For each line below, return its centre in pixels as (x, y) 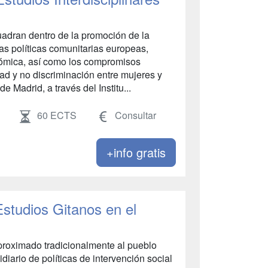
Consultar (135, 115)
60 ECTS (57, 115)
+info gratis (136, 153)
